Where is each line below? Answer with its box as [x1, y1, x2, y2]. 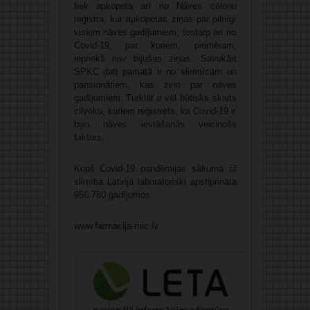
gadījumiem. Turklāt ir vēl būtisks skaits [73, 92, 237, 103]
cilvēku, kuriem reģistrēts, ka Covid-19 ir [73, 105, 237, 116]
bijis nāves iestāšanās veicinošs [73, 118, 237, 129]
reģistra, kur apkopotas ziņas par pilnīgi [73, 13, 237, 24]
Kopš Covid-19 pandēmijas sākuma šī [73, 163, 237, 174]
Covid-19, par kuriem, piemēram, [73, 39, 237, 51]
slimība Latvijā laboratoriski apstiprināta [73, 176, 237, 187]
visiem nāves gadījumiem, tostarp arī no [73, 26, 237, 37]
